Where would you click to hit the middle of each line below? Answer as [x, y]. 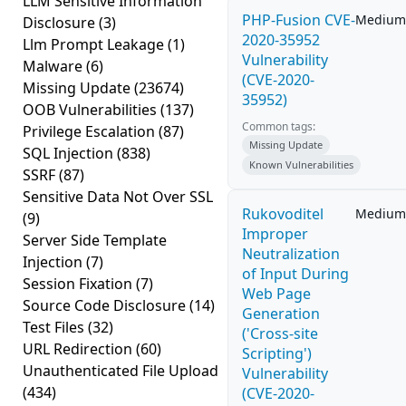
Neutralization [291, 254]
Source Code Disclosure [106, 305]
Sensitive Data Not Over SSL [118, 197]
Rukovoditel [283, 214]
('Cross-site [280, 333]
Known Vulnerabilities [301, 164]
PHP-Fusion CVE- [299, 20]
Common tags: [279, 126]
